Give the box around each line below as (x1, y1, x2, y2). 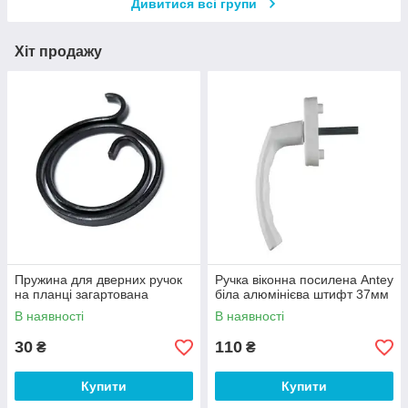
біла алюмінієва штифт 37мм (215, 287, 389, 302)
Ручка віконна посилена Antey (215, 272, 393, 288)
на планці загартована (15, 287, 148, 302)
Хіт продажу (15, 44, 102, 60)
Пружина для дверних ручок (15, 272, 182, 288)
